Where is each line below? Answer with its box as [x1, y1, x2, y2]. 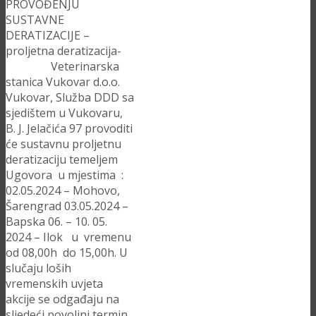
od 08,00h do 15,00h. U [6, 245, 128, 261]
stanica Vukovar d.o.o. [6, 74, 120, 90]
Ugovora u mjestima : [6, 167, 123, 183]
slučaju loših [6, 260, 71, 276]
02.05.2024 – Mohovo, [6, 183, 120, 199]
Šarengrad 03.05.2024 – [6, 198, 128, 214]
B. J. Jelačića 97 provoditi [6, 121, 133, 137]
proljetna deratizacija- [6, 43, 127, 59]
